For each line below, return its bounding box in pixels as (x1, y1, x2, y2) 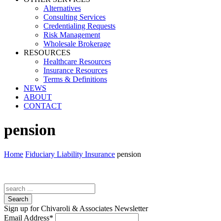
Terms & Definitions (43, 75, 107, 83)
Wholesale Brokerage (43, 39, 110, 48)
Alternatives (43, 4, 81, 12)
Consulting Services (43, 13, 106, 21)
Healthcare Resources (43, 57, 111, 66)
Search (8, 195, 28, 203)
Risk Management (43, 31, 100, 39)
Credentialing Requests (43, 22, 115, 30)
